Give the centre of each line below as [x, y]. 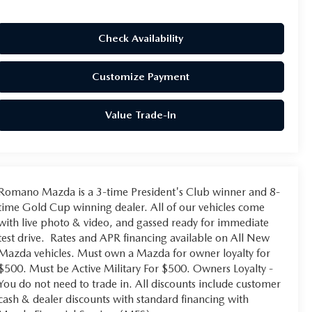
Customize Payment [141, 76]
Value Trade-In [141, 115]
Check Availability [141, 38]
